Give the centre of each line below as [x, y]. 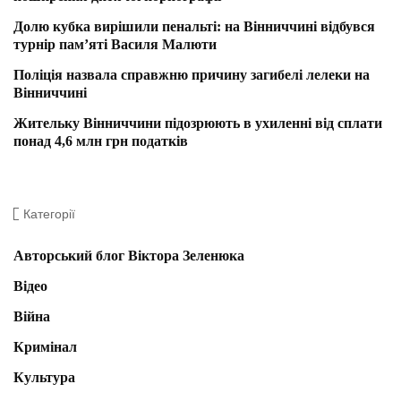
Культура [44, 378]
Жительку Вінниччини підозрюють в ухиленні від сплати [198, 124]
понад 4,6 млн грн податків [101, 141]
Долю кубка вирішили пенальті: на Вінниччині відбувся [194, 27]
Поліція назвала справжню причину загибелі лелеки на [192, 75]
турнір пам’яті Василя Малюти [115, 45]
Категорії [49, 214]
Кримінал [45, 347]
